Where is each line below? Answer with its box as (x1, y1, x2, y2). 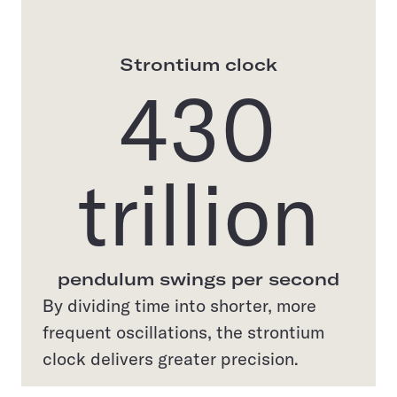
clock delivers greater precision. (43, 346, 299, 370)
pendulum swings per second (58, 267, 339, 290)
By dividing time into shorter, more (43, 293, 316, 316)
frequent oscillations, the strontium (43, 320, 324, 343)
